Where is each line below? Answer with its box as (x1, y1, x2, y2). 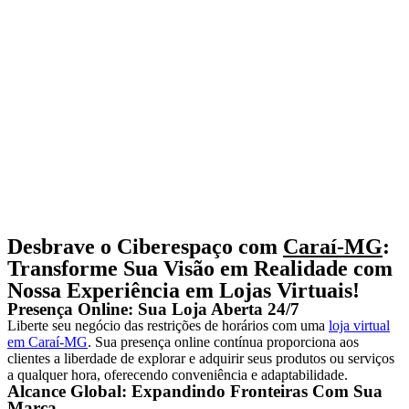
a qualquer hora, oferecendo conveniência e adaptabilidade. (7, 367, 348, 383)
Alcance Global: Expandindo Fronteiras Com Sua (7, 382, 383, 401)
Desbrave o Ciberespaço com (7, 235, 283, 258)
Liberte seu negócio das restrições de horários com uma (7, 318, 329, 333)
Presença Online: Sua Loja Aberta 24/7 (7, 299, 299, 319)
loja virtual (329, 318, 390, 333)
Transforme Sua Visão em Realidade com (7, 257, 393, 280)
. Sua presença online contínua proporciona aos (88, 334, 359, 350)
